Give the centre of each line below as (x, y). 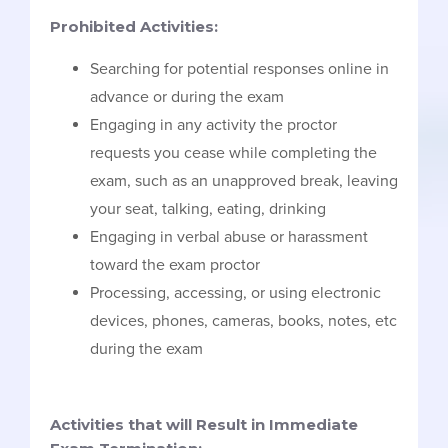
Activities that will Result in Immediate (204, 424)
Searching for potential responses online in (239, 68)
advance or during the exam (187, 96)
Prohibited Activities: (134, 26)
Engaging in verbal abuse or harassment (229, 236)
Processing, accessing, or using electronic (235, 292)
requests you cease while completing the (233, 152)
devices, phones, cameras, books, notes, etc (243, 320)
